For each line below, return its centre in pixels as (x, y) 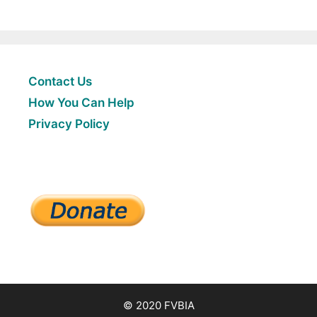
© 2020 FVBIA (158, 305)
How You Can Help (81, 102)
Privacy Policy (69, 123)
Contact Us (60, 81)
